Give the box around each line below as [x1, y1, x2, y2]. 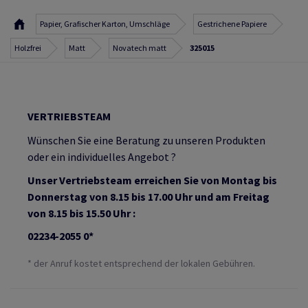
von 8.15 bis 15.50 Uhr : [27, 206, 135, 221]
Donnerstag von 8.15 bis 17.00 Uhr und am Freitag [27, 190, 269, 204]
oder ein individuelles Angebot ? [27, 150, 176, 164]
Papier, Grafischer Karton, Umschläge [40, 19, 170, 30]
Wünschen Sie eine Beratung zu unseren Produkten [27, 133, 265, 148]
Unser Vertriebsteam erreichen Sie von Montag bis [27, 173, 277, 188]
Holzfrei [14, 43, 41, 54]
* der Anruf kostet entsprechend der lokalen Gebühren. [27, 257, 255, 270]
